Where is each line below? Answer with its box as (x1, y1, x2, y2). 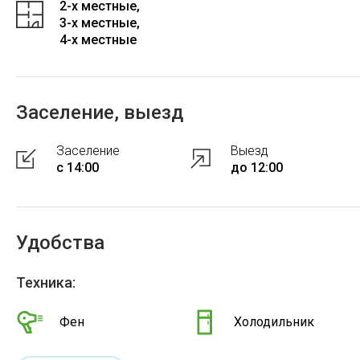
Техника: (16, 273, 76, 291)
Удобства (16, 231, 104, 254)
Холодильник (234, 314, 315, 330)
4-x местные (59, 31, 137, 47)
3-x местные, (59, 14, 140, 31)
